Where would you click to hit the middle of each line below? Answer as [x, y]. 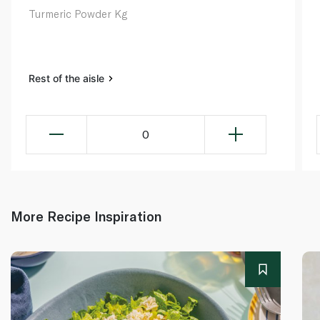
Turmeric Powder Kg [78, 13]
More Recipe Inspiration [86, 216]
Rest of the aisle [68, 78]
